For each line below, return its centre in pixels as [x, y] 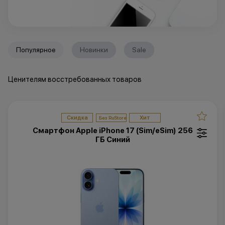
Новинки [94, 49]
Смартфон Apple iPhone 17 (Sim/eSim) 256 [113, 130]
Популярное [36, 49]
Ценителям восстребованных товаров [75, 79]
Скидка [77, 118]
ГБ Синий [113, 139]
